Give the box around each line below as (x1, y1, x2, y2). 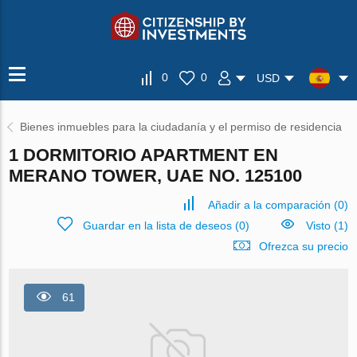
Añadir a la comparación (207, 198, 331, 211)
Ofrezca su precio (258, 240, 348, 253)
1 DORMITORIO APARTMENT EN (9, 145, 279, 165)
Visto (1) (305, 219, 348, 232)
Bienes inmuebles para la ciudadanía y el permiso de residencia (20, 120, 343, 133)
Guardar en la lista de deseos (82, 219, 232, 232)
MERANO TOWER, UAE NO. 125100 (9, 166, 303, 186)
